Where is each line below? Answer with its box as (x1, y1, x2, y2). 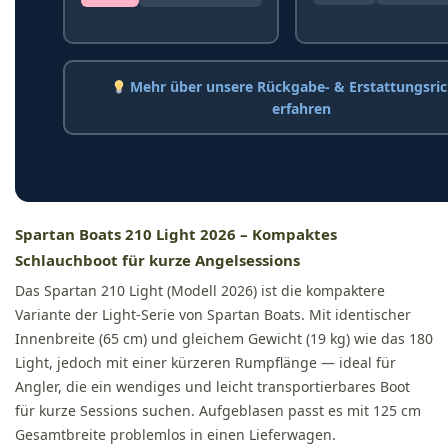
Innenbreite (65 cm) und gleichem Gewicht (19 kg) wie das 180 (15, 329, 433, 349)
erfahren (271, 99, 331, 119)
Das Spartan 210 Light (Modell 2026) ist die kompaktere (15, 281, 385, 301)
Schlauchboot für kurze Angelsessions (15, 250, 300, 271)
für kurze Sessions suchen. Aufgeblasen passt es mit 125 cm (15, 401, 421, 421)
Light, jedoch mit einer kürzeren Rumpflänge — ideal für (15, 353, 396, 373)
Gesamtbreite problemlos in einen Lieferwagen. (15, 425, 336, 445)
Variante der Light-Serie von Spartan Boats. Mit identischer (15, 305, 411, 325)
